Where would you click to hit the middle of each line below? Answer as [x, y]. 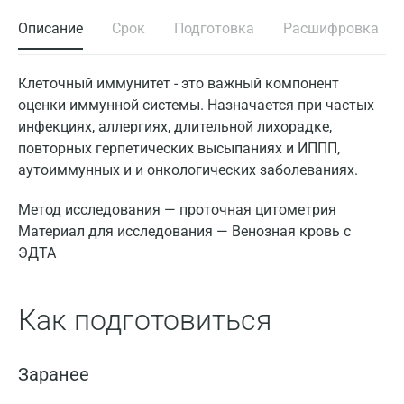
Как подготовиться [145, 320]
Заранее [54, 374]
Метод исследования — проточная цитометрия [177, 210]
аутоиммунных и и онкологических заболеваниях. [188, 170]
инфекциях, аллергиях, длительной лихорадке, [175, 127]
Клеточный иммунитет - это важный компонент [179, 83]
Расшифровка [331, 28]
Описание [50, 28]
